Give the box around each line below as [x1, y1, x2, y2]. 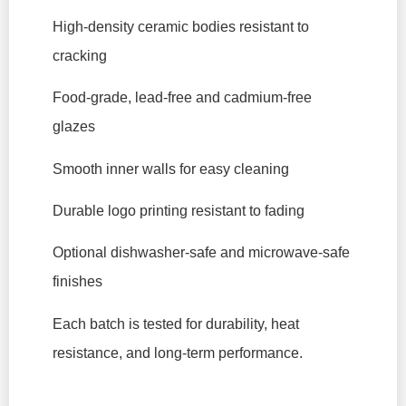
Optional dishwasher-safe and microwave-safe [53, 245, 350, 261]
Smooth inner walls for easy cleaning [53, 160, 289, 177]
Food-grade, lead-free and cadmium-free [53, 90, 312, 106]
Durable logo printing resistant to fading [53, 202, 304, 218]
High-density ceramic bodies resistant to [53, 18, 309, 34]
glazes [53, 119, 95, 135]
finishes [53, 274, 102, 290]
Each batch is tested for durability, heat [53, 315, 299, 332]
